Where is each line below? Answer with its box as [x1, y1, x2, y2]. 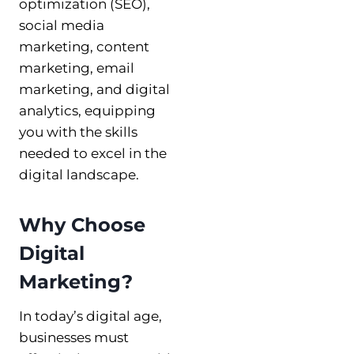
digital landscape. [19, 166, 139, 183]
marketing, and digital [19, 81, 170, 97]
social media [19, 17, 104, 33]
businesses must [19, 329, 129, 345]
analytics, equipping [19, 102, 156, 119]
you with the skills [19, 123, 137, 140]
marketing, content [19, 38, 149, 55]
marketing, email [19, 59, 134, 76]
